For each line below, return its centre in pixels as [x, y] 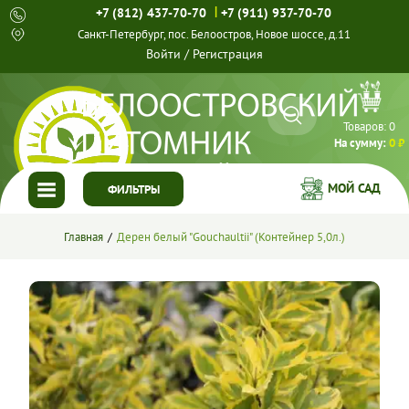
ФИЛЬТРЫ [133, 189]
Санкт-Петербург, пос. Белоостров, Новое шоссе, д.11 [214, 34]
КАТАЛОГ [204, 277]
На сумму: [360, 143]
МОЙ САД [354, 188]
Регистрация [228, 54]
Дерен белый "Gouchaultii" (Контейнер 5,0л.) [231, 236]
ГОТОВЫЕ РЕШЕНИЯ [204, 361]
